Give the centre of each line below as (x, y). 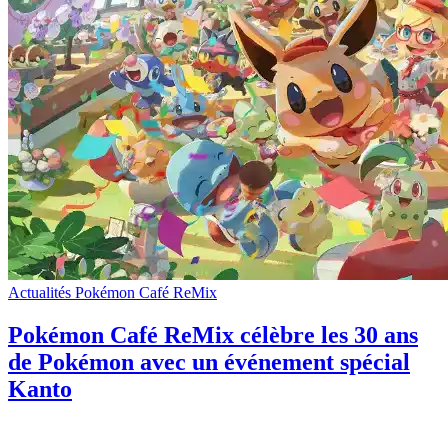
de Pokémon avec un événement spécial (209, 362)
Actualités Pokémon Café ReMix (112, 293)
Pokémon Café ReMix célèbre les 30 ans (213, 335)
